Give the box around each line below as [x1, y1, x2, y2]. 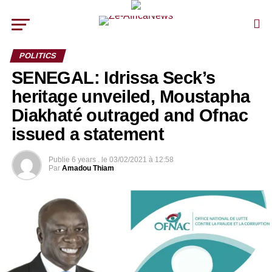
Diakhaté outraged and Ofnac [11, 106, 248, 125]
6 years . [71, 155, 100, 164]
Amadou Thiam [61, 164, 114, 172]
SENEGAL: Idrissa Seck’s [11, 68, 216, 87]
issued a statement [11, 124, 165, 144]
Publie [48, 155, 70, 164]
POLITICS [18, 51, 58, 60]
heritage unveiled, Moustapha [11, 87, 250, 106]
